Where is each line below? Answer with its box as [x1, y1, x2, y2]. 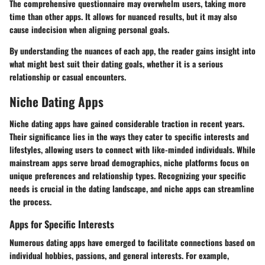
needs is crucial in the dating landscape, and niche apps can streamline [9, 182, 254, 195]
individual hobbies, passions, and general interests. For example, [9, 249, 229, 262]
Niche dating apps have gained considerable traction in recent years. [9, 117, 244, 130]
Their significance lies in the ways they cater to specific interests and [9, 130, 249, 143]
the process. [9, 195, 51, 208]
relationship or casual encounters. [9, 70, 126, 83]
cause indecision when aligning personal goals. [9, 22, 169, 35]
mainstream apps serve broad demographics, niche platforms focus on [9, 156, 249, 169]
